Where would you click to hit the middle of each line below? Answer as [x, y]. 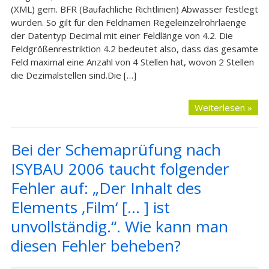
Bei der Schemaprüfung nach [116, 150]
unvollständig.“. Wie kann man [119, 226]
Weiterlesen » [224, 107]
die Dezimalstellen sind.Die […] [73, 75]
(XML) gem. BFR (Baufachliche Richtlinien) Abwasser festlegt [134, 9]
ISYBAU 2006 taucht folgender [120, 169]
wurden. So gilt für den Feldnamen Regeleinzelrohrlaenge [128, 22]
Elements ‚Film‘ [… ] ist [90, 207]
